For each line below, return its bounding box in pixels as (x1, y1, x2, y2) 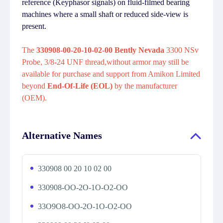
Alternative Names (22, 130, 102, 141)
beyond (22, 82, 47, 90)
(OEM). (22, 94, 47, 102)
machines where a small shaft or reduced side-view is (22, 10, 188, 18)
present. (22, 22, 46, 30)
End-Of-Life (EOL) (47, 82, 114, 90)
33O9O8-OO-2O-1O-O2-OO (38, 202, 132, 211)
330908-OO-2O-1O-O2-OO (38, 183, 128, 192)
